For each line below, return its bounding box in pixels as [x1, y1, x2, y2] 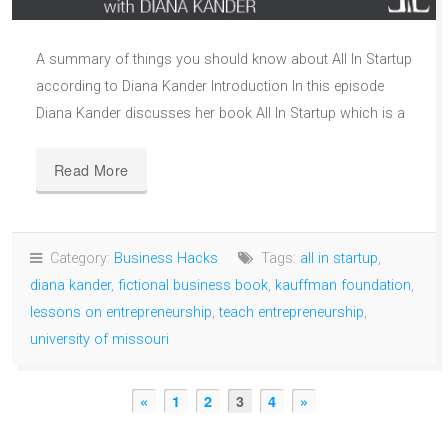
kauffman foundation [275, 277, 411, 295]
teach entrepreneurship [219, 304, 364, 322]
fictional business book [118, 277, 268, 295]
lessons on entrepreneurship [30, 304, 212, 322]
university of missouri [30, 331, 169, 349]
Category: [42, 250, 114, 268]
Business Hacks [114, 250, 218, 268]
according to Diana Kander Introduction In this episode [36, 78, 384, 96]
